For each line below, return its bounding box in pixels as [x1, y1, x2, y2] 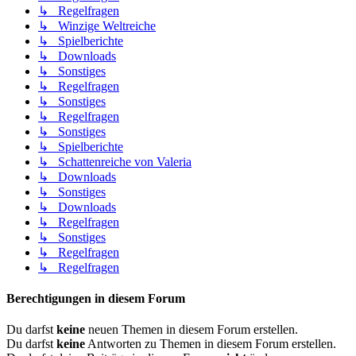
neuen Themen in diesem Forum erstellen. [85, 323, 298, 337]
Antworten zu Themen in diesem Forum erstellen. [85, 337, 336, 351]
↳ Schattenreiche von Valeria [38, 154, 192, 168]
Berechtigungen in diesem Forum [6, 292, 185, 306]
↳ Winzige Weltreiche [38, 18, 156, 33]
